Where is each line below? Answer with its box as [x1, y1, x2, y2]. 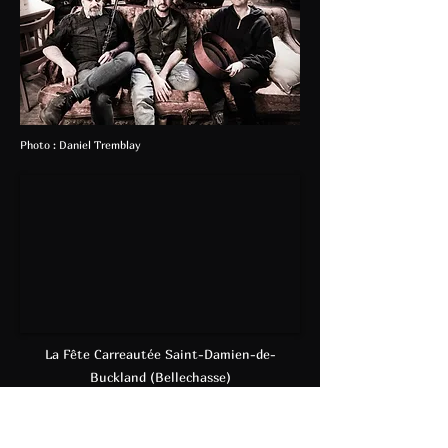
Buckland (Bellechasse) [89, 369, 231, 385]
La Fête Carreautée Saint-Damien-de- [44, 346, 276, 362]
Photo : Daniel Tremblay [20, 138, 141, 151]
